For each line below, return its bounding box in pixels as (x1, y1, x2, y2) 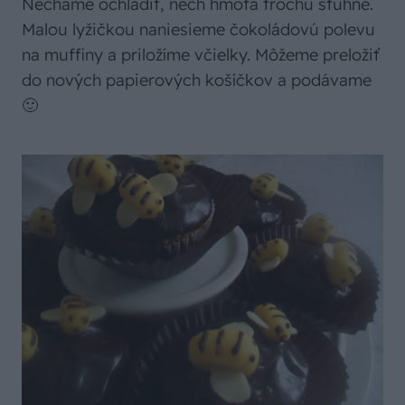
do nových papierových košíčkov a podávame (22, 70, 372, 90)
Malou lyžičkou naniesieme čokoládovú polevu (22, 19, 375, 40)
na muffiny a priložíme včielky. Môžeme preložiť (22, 44, 380, 65)
